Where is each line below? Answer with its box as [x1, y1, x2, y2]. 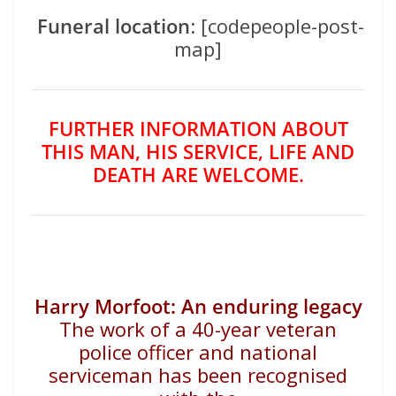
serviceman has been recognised [49, 362, 347, 389]
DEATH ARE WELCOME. [92, 161, 304, 188]
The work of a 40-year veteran [59, 316, 337, 343]
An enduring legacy [180, 293, 362, 320]
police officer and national [79, 339, 317, 366]
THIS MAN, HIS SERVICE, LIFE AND [42, 138, 354, 165]
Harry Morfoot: [34, 293, 176, 320]
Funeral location [32, 12, 190, 40]
